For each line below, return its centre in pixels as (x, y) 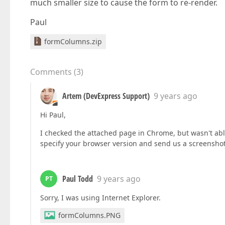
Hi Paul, (53, 115)
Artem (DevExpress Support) (106, 96)
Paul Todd (78, 179)
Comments (51, 72)
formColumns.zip (73, 41)
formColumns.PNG (89, 215)
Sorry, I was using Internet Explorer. (100, 198)
